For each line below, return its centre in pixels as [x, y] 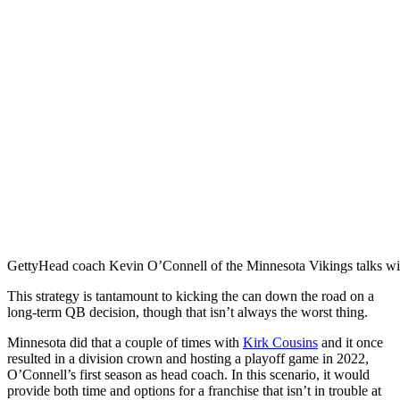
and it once [350, 342]
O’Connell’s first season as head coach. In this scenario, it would [188, 374]
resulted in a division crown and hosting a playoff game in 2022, [188, 358]
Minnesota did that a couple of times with [125, 342]
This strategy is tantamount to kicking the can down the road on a [191, 296]
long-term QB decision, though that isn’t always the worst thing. [187, 312]
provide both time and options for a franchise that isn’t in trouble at [194, 390]
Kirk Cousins [280, 342]
